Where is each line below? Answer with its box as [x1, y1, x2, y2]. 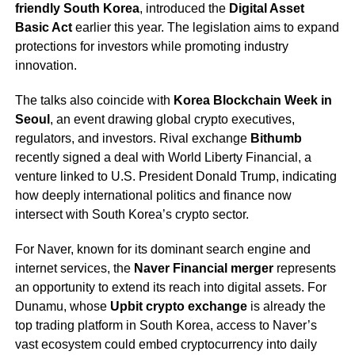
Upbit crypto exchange [109, 300, 247, 314]
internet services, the [14, 261, 134, 276]
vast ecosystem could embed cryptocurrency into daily [14, 338, 317, 352]
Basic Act [14, 21, 72, 35]
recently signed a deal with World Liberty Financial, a [14, 151, 311, 165]
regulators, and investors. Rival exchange [14, 132, 250, 146]
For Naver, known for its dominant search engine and [14, 242, 311, 257]
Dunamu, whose [14, 300, 110, 314]
